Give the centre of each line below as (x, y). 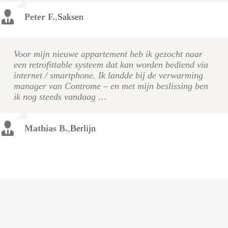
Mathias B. (46, 129)
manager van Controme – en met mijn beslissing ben (111, 86)
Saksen (70, 17)
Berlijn (83, 129)
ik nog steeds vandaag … (60, 96)
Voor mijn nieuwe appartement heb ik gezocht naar (108, 54)
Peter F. (40, 17)
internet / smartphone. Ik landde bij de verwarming (108, 75)
